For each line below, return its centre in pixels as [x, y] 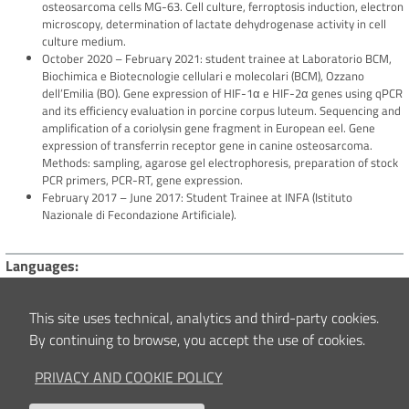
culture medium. [84, 42]
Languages [40, 266]
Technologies [47, 354]
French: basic [39, 303]
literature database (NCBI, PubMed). [98, 390]
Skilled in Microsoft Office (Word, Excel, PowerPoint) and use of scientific [190, 373]
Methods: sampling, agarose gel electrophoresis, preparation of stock [220, 163]
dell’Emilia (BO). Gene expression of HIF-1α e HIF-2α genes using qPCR [222, 94]
